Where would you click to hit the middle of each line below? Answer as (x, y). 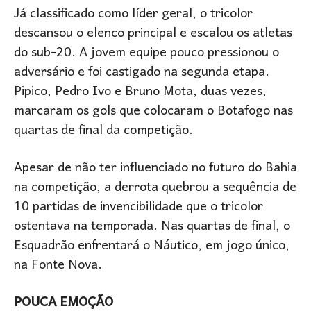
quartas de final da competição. (103, 131)
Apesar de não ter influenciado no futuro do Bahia (155, 169)
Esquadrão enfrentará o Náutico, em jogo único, (152, 246)
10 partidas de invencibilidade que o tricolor (138, 208)
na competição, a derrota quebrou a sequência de (155, 188)
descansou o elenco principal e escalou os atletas (153, 34)
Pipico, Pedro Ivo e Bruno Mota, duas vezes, (140, 92)
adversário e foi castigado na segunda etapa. (142, 73)
